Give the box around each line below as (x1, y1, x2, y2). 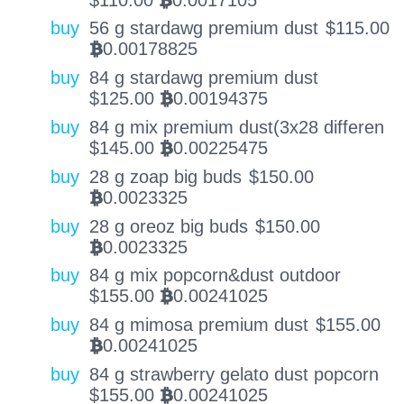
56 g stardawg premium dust (88, 18, 318, 39)
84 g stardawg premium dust (88, 68, 318, 88)
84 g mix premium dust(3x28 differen (88, 116, 384, 137)
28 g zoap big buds (88, 166, 242, 187)
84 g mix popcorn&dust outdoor (88, 265, 341, 286)
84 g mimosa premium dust (88, 315, 308, 335)
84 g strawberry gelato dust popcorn (88, 363, 379, 384)
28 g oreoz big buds (88, 216, 248, 236)
